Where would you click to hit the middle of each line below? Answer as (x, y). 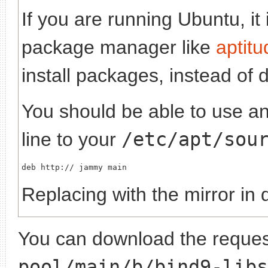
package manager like (119, 47)
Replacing (67, 194)
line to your (71, 139)
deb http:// (48, 167)
